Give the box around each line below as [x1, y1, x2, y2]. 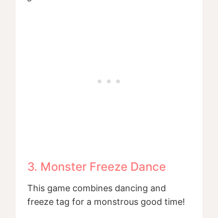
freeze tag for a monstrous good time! [27, 197, 185, 207]
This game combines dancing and [27, 183, 166, 194]
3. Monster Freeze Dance [27, 160, 166, 174]
